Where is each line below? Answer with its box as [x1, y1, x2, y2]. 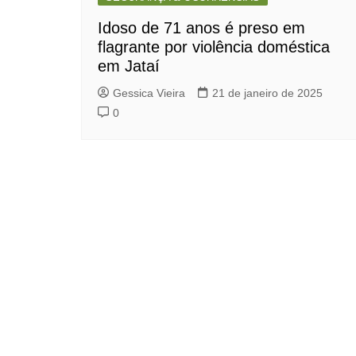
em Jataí [98, 57, 160, 75]
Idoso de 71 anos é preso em [98, 19, 305, 37]
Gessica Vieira [113, 87, 185, 99]
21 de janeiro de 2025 [212, 87, 323, 99]
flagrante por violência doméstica [98, 38, 330, 56]
